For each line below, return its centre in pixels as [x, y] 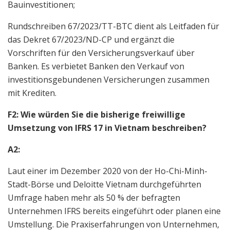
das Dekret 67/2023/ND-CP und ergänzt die [91, 39]
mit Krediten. [32, 93]
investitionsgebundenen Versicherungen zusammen [109, 79]
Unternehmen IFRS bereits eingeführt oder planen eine [114, 211]
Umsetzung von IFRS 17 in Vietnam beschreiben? [107, 128]
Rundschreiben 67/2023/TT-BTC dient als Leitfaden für [113, 26]
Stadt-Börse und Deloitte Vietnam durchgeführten [104, 184]
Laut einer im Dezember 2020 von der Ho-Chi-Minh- [108, 171]
